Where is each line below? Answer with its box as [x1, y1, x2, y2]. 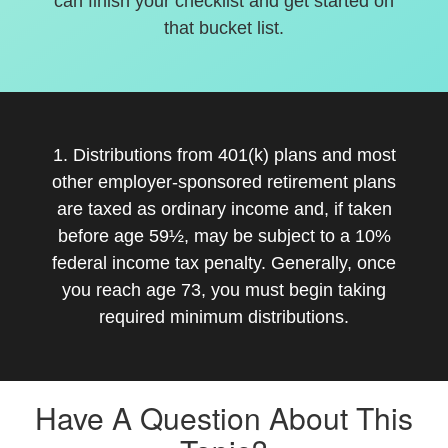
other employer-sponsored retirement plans [52, 172, 396, 192]
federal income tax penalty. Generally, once [52, 253, 396, 273]
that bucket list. [164, 18, 284, 38]
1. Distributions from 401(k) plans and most [52, 145, 396, 165]
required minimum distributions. [99, 307, 349, 327]
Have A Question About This [35, 396, 413, 439]
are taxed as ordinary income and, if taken [56, 199, 392, 219]
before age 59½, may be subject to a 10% [57, 226, 391, 246]
